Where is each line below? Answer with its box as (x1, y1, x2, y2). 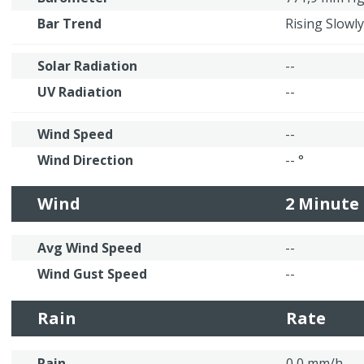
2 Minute (285, 193, 359, 214)
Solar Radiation (37, 57, 137, 75)
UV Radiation (37, 83, 122, 101)
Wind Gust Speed (37, 265, 147, 283)
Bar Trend (37, 15, 102, 32)
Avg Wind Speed (37, 239, 141, 257)
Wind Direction (37, 151, 133, 169)
